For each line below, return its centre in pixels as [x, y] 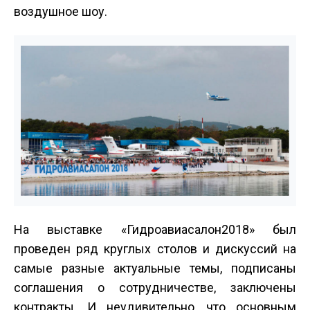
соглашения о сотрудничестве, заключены [155, 287]
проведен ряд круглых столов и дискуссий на [155, 248]
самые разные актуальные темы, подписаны [155, 268]
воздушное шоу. [61, 11]
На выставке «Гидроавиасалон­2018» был [155, 229]
